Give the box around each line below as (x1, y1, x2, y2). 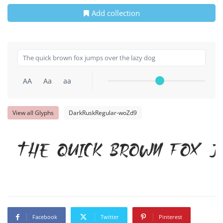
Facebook (32, 213, 57, 221)
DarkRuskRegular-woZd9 (69, 109, 137, 117)
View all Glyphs (12, 109, 54, 117)
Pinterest (159, 213, 182, 221)
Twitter (101, 213, 119, 221)
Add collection (91, 8, 140, 18)
